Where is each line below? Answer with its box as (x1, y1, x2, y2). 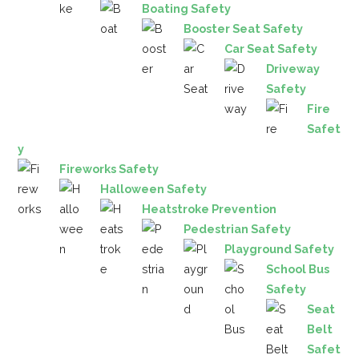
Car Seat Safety (224, 41, 318, 55)
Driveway (265, 61, 320, 75)
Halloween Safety (100, 181, 208, 196)
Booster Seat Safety (183, 21, 303, 35)
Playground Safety (224, 241, 335, 256)
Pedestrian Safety (183, 221, 291, 236)
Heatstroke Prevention (142, 201, 276, 216)
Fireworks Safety (58, 161, 159, 175)
